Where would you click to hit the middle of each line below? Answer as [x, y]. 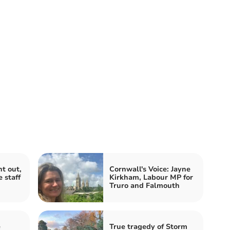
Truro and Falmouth [145, 185]
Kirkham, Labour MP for [151, 177]
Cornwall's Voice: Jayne [150, 169]
